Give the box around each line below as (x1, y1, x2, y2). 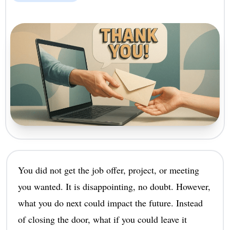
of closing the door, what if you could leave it (17, 213, 187, 225)
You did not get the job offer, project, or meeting (17, 163, 199, 176)
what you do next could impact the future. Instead (17, 196, 203, 209)
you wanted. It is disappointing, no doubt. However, (17, 180, 210, 193)
